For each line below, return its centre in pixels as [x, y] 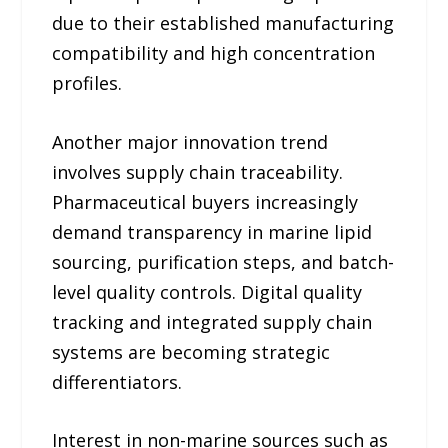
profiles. [87, 82]
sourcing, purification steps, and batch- [223, 261]
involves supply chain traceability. [198, 171]
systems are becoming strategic [191, 351]
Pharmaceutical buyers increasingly [205, 201]
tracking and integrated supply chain [212, 321]
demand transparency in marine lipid [212, 231]
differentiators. [117, 381]
